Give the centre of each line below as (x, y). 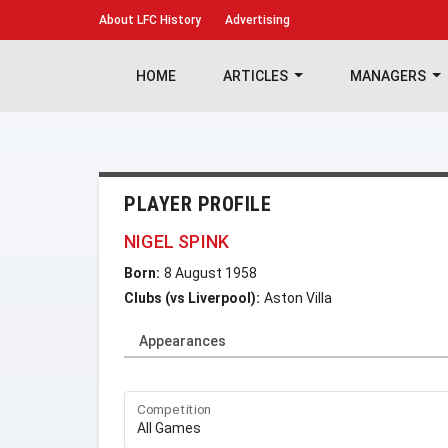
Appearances (182, 341)
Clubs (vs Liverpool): (192, 298)
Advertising (257, 20)
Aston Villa (298, 298)
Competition (174, 409)
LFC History (167, 20)
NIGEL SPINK (177, 241)
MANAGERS (389, 76)
